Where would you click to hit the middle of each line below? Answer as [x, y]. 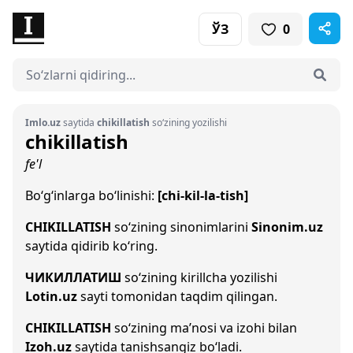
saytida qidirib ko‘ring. [91, 246]
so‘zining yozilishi [188, 123]
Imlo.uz [43, 123]
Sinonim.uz [287, 227]
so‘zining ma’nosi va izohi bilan [204, 328]
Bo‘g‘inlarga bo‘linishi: [91, 195]
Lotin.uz [51, 296]
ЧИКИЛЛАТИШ [73, 277]
